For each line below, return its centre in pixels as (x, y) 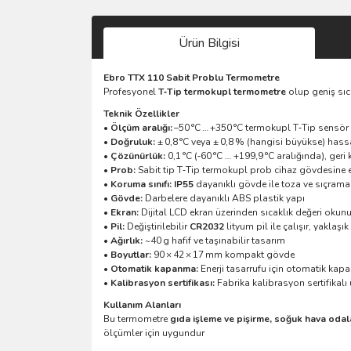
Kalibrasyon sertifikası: (163, 282)
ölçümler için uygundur (154, 333)
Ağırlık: (127, 240)
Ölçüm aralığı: (141, 127)
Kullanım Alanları (142, 304)
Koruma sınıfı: (141, 184)
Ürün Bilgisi (209, 43)
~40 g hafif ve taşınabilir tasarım (214, 240)
